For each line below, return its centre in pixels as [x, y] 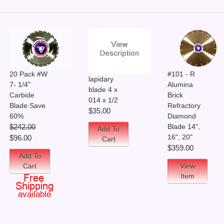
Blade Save [28, 106]
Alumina [180, 85]
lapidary [101, 79]
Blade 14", [183, 127]
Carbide [22, 95]
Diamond [181, 116]
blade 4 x [103, 90]
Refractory [184, 106]
